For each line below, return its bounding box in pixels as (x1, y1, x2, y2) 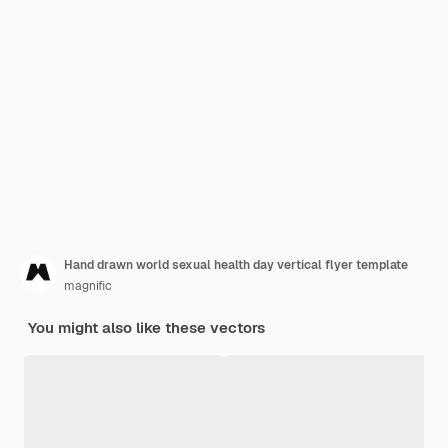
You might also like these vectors (28, 318, 265, 337)
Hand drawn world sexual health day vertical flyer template (64, 257, 408, 273)
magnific (64, 278, 112, 294)
